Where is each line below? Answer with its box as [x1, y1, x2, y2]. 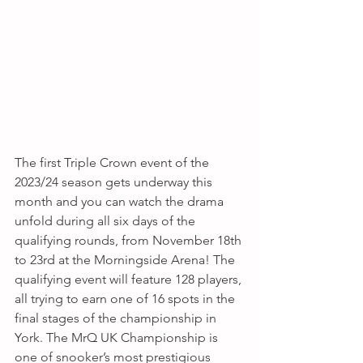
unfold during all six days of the [15, 213, 199, 229]
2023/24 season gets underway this [15, 174, 216, 190]
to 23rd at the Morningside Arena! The [15, 252, 238, 268]
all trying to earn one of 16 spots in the [15, 291, 238, 307]
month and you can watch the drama [15, 194, 227, 210]
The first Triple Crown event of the [15, 155, 212, 171]
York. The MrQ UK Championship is [15, 330, 221, 346]
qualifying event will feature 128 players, [15, 271, 245, 288]
